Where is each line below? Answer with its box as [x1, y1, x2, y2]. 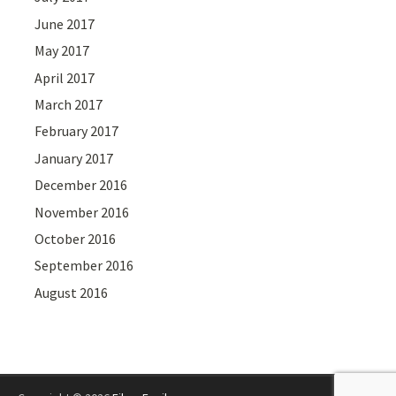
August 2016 [34, 283, 109, 301]
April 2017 [34, 68, 95, 87]
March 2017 [34, 95, 103, 113]
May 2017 [34, 42, 90, 60]
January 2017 [34, 148, 114, 167]
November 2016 [34, 202, 130, 221]
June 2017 [34, 14, 95, 33]
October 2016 [34, 229, 117, 247]
